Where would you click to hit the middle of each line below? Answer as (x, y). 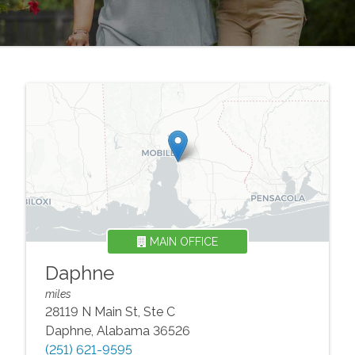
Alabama (123, 331)
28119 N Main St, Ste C (110, 312)
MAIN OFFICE (182, 242)
